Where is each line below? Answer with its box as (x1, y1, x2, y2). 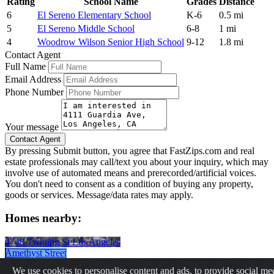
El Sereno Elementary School (37, 9, 151, 20)
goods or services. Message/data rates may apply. (5, 189, 193, 200)
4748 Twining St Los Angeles (5, 237, 120, 248)
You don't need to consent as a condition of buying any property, (5, 178, 253, 189)
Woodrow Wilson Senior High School (37, 36, 184, 47)
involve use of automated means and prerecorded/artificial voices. (5, 167, 256, 178)
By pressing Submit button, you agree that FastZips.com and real (5, 145, 254, 156)
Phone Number (5, 86, 64, 97)
